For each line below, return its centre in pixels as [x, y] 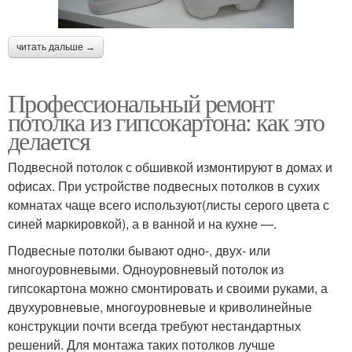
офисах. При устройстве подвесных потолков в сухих [164, 186]
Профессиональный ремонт [141, 103]
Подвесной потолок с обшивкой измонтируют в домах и [170, 167]
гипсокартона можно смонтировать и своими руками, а [168, 288]
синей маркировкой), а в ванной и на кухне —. [142, 224]
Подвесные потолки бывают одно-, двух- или [139, 251]
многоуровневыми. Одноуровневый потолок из [146, 269]
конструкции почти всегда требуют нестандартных [154, 326]
